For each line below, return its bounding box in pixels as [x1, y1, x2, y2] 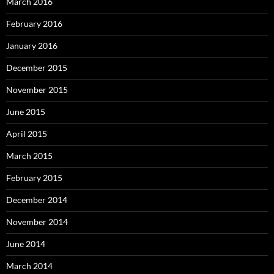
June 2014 [6, 239, 45, 249]
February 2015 [6, 172, 62, 183]
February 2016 [6, 18, 62, 29]
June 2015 [6, 106, 45, 117]
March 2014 [6, 261, 53, 271]
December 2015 [6, 62, 67, 73]
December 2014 [6, 194, 67, 205]
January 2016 [6, 40, 57, 51]
